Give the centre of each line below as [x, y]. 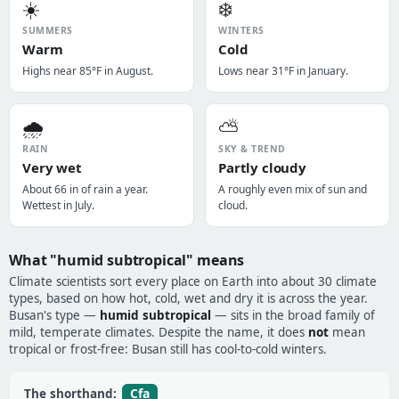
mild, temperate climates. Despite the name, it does [159, 332]
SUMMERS [48, 30]
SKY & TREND [252, 149]
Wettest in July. [58, 205]
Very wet [52, 167]
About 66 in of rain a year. [85, 189]
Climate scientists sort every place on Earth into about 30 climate [193, 281]
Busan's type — [54, 315]
